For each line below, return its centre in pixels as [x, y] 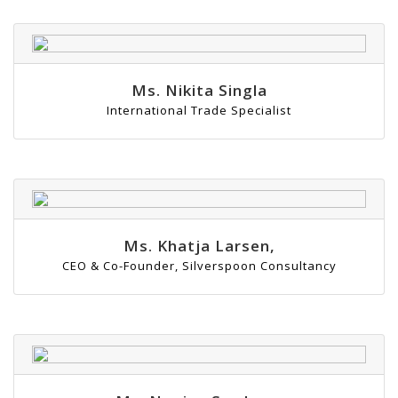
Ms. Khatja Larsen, [199, 246]
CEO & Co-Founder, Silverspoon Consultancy [199, 266]
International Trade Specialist [199, 111]
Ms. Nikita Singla [199, 91]
